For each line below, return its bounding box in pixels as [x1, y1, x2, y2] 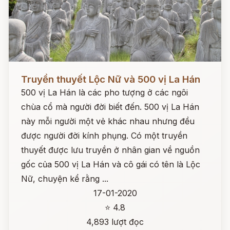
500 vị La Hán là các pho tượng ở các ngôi [21, 87, 188, 98]
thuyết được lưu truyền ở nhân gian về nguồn [21, 145, 200, 155]
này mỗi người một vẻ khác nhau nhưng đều [21, 116, 195, 126]
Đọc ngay [9, 66, 46, 76]
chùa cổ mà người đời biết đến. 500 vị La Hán [21, 102, 199, 112]
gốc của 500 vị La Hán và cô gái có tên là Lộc [21, 159, 200, 169]
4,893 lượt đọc [86, 217, 144, 227]
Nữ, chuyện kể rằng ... [21, 174, 108, 184]
